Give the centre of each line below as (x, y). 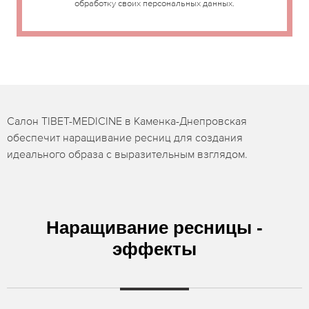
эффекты (154, 249)
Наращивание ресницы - (154, 228)
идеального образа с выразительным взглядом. (127, 154)
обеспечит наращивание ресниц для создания (125, 137)
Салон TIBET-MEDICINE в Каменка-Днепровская (127, 121)
